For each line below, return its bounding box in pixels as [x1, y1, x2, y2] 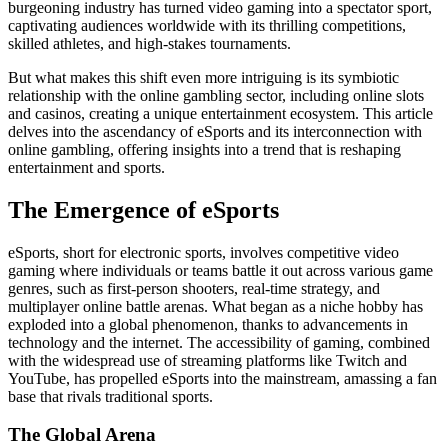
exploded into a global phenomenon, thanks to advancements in [8, 315, 408, 333]
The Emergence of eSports [8, 196, 279, 223]
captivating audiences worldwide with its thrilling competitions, [8, 16, 406, 34]
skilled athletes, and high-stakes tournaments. [8, 34, 291, 52]
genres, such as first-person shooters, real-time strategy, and [8, 279, 380, 297]
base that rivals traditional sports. [8, 387, 213, 405]
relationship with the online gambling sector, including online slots [8, 86, 424, 104]
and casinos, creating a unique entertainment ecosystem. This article [8, 104, 433, 122]
